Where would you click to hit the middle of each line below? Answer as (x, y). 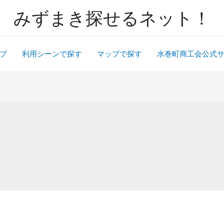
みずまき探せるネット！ (112, 18)
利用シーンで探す (52, 54)
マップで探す (119, 54)
